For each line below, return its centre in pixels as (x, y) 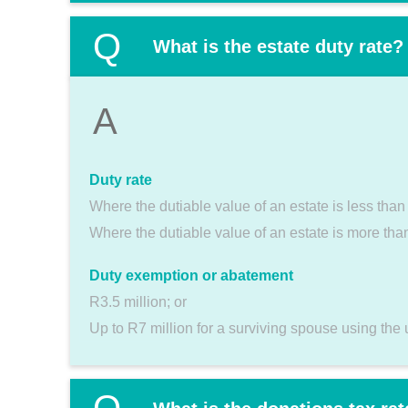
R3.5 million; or (138, 301)
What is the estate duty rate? (278, 46)
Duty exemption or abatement (191, 275)
